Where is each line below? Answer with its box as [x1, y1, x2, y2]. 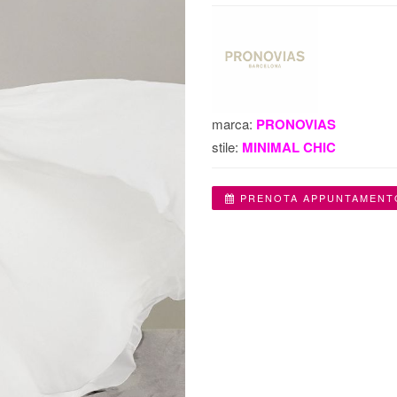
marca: [212, 113, 256, 133]
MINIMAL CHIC [242, 136, 336, 157]
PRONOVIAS [256, 113, 336, 134]
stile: [212, 136, 242, 156]
